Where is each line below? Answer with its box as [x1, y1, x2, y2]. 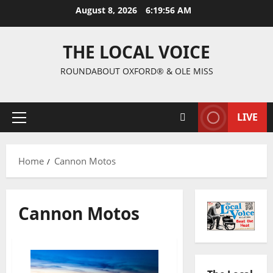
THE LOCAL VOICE [63, 40, 210, 63]
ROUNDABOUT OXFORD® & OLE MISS [60, 65, 213, 77]
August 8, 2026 [76, 4, 140, 16]
